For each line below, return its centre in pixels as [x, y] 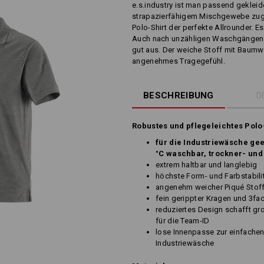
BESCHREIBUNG [179, 95]
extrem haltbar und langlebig [207, 165]
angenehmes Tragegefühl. [179, 61]
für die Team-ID [183, 221]
